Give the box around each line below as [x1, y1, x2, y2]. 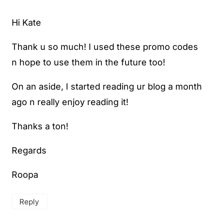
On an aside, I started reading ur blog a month [12, 81, 202, 92]
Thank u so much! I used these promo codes [12, 41, 198, 52]
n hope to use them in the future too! [12, 57, 165, 67]
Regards [12, 145, 46, 155]
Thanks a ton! [12, 121, 68, 131]
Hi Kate [12, 17, 41, 28]
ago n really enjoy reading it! [12, 96, 128, 107]
